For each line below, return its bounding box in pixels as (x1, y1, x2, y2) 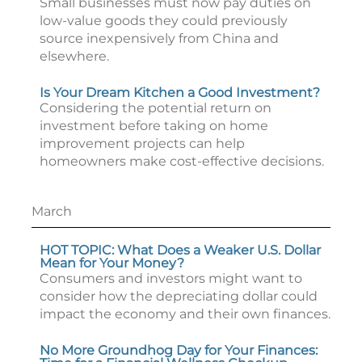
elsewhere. (40, 48, 109, 64)
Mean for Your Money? (40, 255, 184, 271)
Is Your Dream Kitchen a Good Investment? (40, 85, 320, 100)
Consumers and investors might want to (40, 271, 302, 286)
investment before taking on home (40, 118, 268, 133)
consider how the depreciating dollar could (40, 288, 318, 304)
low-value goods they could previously (40, 13, 288, 28)
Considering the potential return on (40, 100, 271, 116)
